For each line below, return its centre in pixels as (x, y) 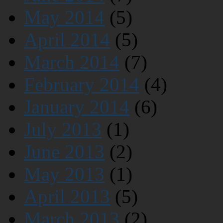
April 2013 (67, 197)
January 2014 (77, 107)
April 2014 (67, 40)
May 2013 (64, 174)
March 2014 (72, 62)
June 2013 (64, 152)
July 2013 (63, 129)
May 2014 (64, 17)
